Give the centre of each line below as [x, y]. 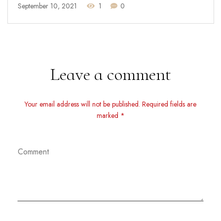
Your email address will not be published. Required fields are [110, 104]
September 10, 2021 [47, 6]
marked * [110, 116]
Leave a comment [110, 74]
